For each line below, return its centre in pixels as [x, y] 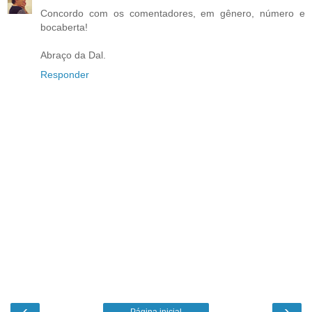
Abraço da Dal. [73, 55]
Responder [65, 75]
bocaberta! [64, 28]
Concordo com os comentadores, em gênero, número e [173, 14]
